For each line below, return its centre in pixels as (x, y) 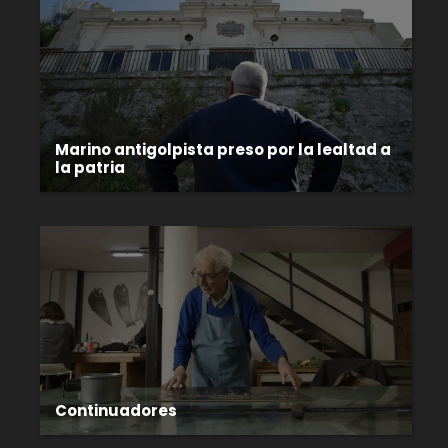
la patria (89, 167)
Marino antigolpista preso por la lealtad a (222, 149)
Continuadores (115, 411)
